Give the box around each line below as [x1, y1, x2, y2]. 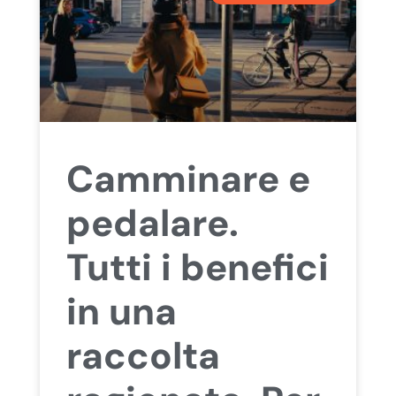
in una [65, 286, 177, 336]
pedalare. [65, 198, 239, 247]
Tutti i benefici [65, 242, 329, 292]
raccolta [65, 331, 220, 380]
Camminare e [65, 154, 310, 203]
